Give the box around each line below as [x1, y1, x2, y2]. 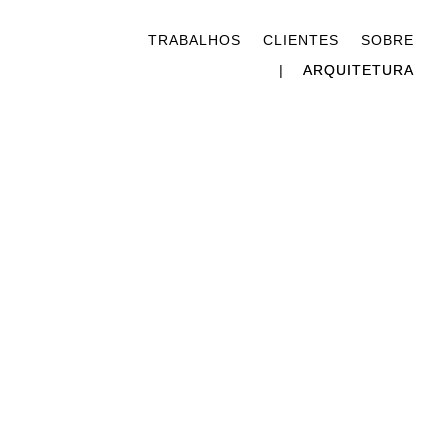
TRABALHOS [148, 32, 242, 48]
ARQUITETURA [303, 62, 415, 78]
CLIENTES [263, 32, 340, 48]
